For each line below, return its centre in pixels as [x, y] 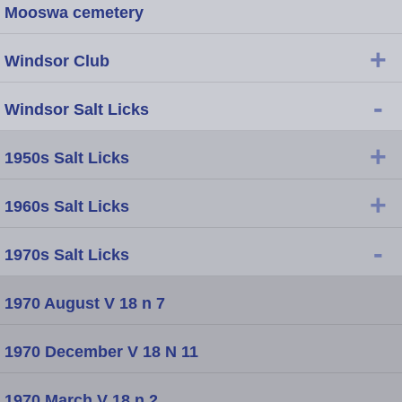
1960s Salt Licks [67, 206]
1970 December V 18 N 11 [101, 351]
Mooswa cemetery [74, 12]
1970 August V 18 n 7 [85, 303]
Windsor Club [57, 61]
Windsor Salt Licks [77, 109]
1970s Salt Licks [67, 254]
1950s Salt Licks [67, 157]
